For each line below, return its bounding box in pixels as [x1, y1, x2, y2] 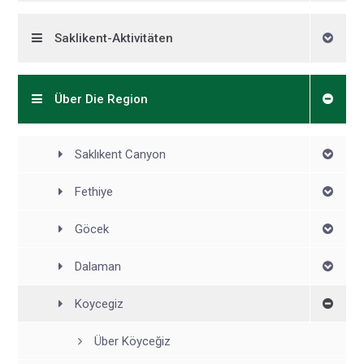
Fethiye [74, 184, 113, 199]
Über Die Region [54, 92, 149, 106]
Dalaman [74, 258, 121, 274]
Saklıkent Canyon [74, 146, 166, 162]
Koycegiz [74, 296, 123, 311]
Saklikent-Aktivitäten [54, 31, 174, 45]
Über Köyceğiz [94, 333, 171, 349]
